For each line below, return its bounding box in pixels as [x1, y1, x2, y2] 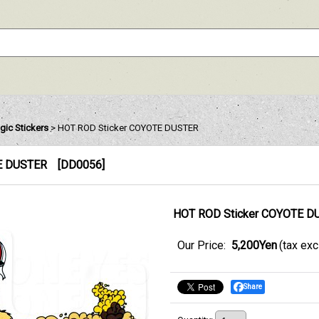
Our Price [177, 239, 224, 252]
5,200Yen [231, 239, 277, 252]
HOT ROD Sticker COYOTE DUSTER [58, 122, 199, 133]
